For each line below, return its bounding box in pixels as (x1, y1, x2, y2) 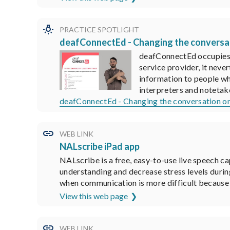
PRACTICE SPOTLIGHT (60, 25, 139, 34)
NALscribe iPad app (60, 140, 140, 152)
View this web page (60, 190, 128, 201)
